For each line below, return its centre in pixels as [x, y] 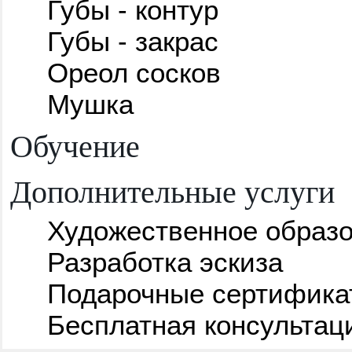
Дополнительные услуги [172, 190]
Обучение [75, 145]
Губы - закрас [132, 41]
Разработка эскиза [165, 262]
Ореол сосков [134, 72]
